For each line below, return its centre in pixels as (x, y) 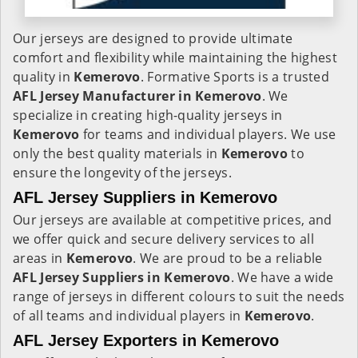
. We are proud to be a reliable (228, 258)
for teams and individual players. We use (208, 134)
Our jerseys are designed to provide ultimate (153, 38)
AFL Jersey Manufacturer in (102, 96)
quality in (44, 77)
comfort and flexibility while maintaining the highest (175, 58)
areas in (40, 258)
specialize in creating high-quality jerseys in (148, 115)
